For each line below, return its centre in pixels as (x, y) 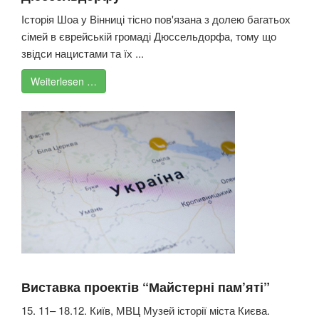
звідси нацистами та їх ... (83, 53)
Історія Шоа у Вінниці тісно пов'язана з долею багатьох (156, 19)
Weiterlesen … (64, 82)
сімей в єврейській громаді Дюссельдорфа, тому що (149, 36)
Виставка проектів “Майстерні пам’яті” (146, 287)
